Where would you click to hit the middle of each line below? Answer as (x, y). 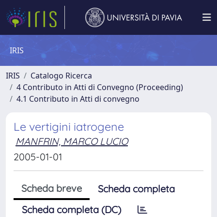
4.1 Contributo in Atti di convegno (78, 99)
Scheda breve (52, 188)
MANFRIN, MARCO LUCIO (72, 141)
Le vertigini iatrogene (69, 127)
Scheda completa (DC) (71, 209)
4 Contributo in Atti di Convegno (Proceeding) (100, 87)
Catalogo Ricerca (61, 76)
